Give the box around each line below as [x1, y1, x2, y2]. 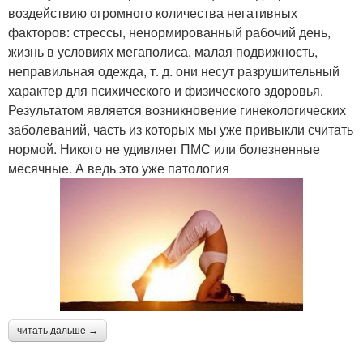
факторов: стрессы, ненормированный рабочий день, [8, 22, 331, 41]
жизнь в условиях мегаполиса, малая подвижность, [8, 41, 318, 61]
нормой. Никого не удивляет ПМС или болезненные [8, 139, 320, 158]
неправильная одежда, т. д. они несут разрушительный [8, 61, 340, 80]
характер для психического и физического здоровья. [8, 80, 323, 100]
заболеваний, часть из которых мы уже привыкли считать [8, 119, 353, 139]
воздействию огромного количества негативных [8, 2, 297, 22]
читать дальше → [17, 325, 98, 337]
